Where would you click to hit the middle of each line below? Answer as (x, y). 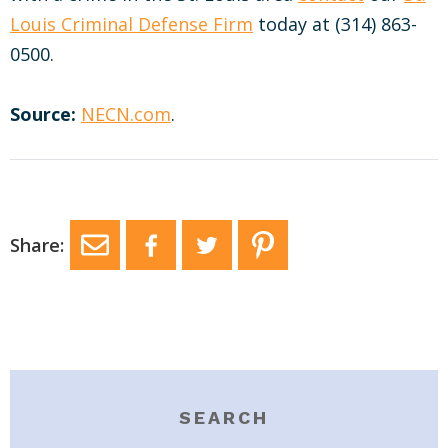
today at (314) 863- (335, 24)
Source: (43, 114)
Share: (37, 245)
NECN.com (126, 114)
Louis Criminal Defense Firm (131, 24)
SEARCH (224, 417)
